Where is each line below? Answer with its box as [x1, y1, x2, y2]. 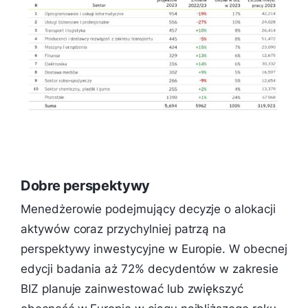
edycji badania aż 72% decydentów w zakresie [21, 262, 278, 276]
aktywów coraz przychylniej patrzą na [21, 222, 227, 236]
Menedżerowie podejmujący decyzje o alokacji [21, 202, 276, 217]
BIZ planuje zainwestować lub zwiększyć [21, 282, 244, 296]
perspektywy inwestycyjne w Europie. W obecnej [21, 242, 287, 256]
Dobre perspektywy [21, 177, 150, 195]
